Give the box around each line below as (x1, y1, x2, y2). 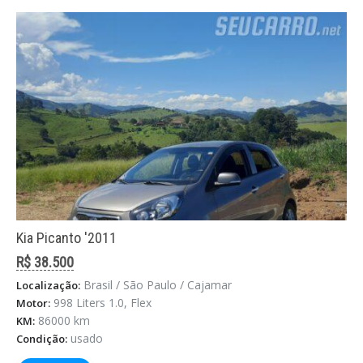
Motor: (16, 296, 50, 310)
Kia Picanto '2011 (16, 229, 117, 246)
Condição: (16, 331, 67, 346)
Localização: (16, 278, 80, 293)
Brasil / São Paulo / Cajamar (83, 277, 232, 293)
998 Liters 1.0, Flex (53, 295, 152, 310)
